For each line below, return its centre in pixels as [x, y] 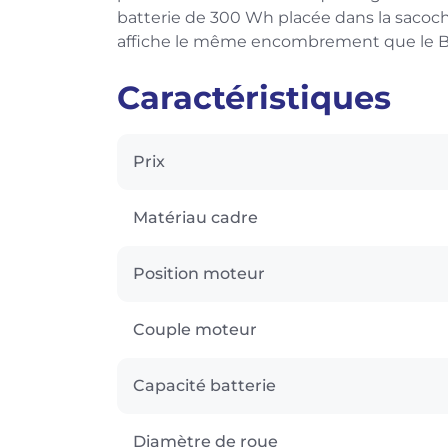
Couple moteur [195, 329]
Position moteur [199, 273]
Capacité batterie [204, 385]
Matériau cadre [195, 217]
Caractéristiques [254, 97]
